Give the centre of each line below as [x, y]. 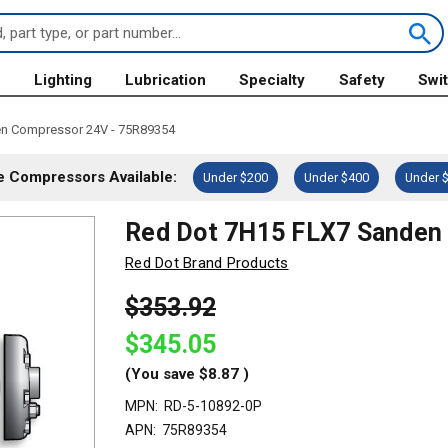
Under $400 [336, 177]
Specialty [272, 80]
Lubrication [166, 80]
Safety [361, 80]
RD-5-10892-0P [213, 405]
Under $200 [235, 177]
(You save [160, 373]
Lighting [62, 80]
